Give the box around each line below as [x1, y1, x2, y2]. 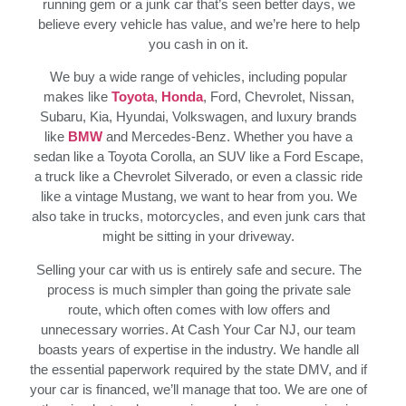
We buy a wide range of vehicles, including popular [50, 69, 347, 85]
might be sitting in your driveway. [102, 228, 295, 245]
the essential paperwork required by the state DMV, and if [30, 361, 367, 377]
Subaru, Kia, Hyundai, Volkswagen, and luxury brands [40, 109, 357, 125]
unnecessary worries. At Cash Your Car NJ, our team [41, 321, 356, 337]
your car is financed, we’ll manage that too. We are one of [30, 381, 367, 397]
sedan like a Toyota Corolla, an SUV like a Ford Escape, [34, 149, 363, 165]
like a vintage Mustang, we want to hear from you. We [40, 188, 357, 205]
